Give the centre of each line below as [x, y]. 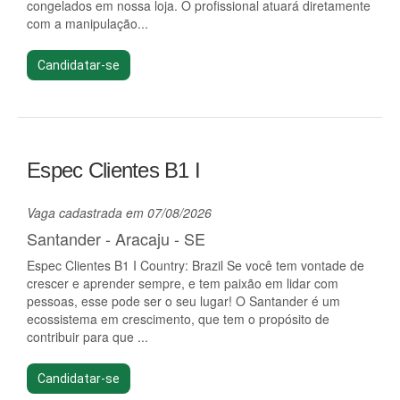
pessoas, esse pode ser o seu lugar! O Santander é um [183, 301]
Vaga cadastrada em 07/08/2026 [119, 212]
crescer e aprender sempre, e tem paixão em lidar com [183, 283]
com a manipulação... [87, 23]
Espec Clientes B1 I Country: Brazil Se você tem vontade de [196, 265]
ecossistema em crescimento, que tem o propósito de [178, 319]
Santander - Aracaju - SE [116, 238]
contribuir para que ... [87, 337]
